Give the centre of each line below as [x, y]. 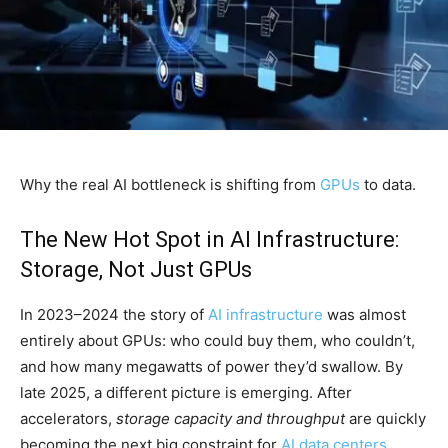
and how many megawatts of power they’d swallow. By [211, 367]
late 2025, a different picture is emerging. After [186, 393]
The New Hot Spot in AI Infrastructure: [209, 240]
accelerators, [68, 419]
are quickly [385, 419]
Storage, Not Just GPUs [136, 270]
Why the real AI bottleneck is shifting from [170, 185]
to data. [388, 185]
